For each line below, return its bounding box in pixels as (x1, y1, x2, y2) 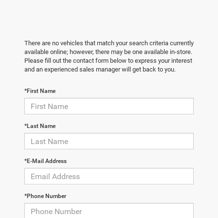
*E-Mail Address (24, 158, 67, 165)
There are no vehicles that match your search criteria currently (24, 39, 194, 47)
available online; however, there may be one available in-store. (24, 48, 192, 56)
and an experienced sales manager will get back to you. (24, 66, 176, 73)
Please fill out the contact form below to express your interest (24, 57, 192, 65)
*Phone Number (24, 193, 66, 200)
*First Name (24, 88, 55, 95)
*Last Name (24, 123, 55, 130)
